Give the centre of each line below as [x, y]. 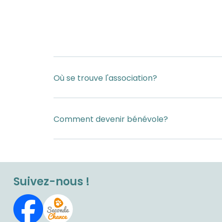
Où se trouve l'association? [105, 78]
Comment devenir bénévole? [111, 119]
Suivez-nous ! [52, 181]
